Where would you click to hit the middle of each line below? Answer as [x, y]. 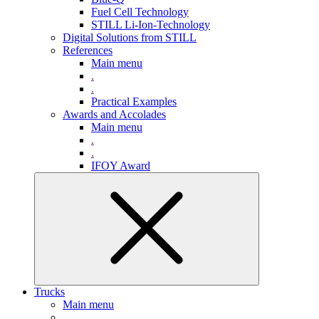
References [88, 50]
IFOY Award [121, 165]
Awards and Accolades [114, 114]
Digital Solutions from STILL [130, 37]
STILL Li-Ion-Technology [151, 24]
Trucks [49, 291]
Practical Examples [134, 101]
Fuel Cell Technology [140, 11]
